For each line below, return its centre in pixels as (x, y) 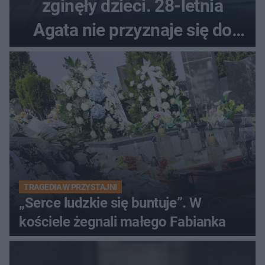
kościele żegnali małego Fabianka (122, 222)
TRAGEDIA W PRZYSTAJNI (70, 187)
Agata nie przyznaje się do (132, 30)
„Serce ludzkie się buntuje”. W (110, 203)
